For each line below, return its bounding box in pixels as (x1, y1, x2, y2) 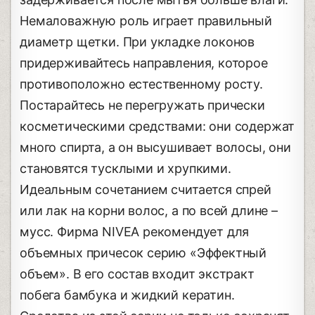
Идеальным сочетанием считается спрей (20, 181, 271, 197)
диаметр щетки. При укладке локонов (20, 34, 255, 49)
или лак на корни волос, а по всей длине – (20, 202, 278, 218)
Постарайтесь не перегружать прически (20, 97, 265, 112)
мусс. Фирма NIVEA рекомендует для (20, 224, 250, 239)
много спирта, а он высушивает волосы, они (20, 139, 291, 155)
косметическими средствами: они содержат (20, 118, 295, 134)
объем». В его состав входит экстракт (20, 266, 255, 281)
